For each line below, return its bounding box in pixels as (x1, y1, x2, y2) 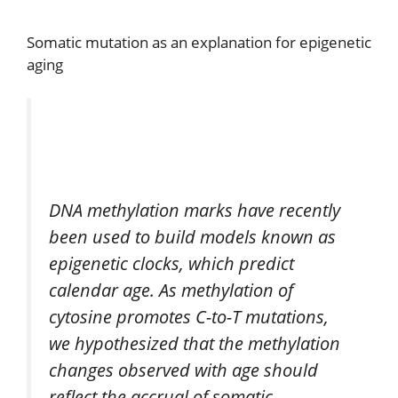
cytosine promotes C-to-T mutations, (49, 304, 329, 330)
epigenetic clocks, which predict (49, 251, 294, 276)
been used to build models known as (49, 224, 336, 250)
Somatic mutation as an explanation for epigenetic (27, 31, 371, 52)
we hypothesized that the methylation (49, 330, 340, 356)
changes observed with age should (49, 357, 318, 383)
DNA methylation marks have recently (49, 197, 340, 223)
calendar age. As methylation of (49, 277, 293, 303)
